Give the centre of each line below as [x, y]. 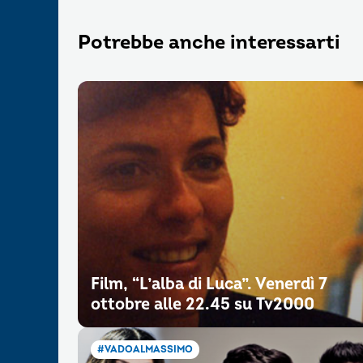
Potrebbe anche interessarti [209, 43]
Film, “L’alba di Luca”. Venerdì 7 [209, 284]
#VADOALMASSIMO [145, 350]
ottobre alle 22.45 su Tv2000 [203, 304]
